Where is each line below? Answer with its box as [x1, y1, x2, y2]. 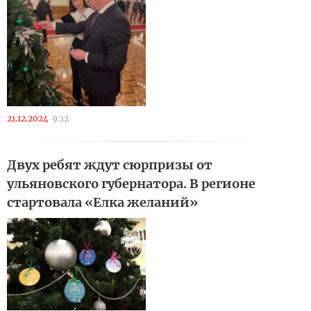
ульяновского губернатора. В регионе [7, 176, 255, 192]
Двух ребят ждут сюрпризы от [7, 157, 212, 173]
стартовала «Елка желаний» [7, 194, 198, 210]
